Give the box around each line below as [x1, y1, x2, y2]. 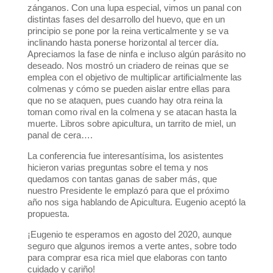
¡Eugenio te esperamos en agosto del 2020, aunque [27, 229, 232, 240]
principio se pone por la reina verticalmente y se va [27, 26, 229, 37]
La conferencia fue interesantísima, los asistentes [27, 151, 224, 161]
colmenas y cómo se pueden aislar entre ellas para [27, 83, 230, 94]
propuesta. [27, 208, 69, 219]
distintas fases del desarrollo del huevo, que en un [27, 14, 225, 25]
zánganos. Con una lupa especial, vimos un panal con [27, 2, 241, 13]
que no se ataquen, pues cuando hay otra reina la [27, 95, 222, 106]
